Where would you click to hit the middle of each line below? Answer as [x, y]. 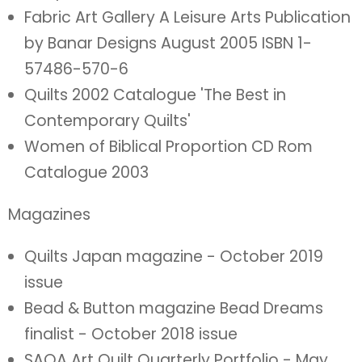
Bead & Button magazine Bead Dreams [174, 308]
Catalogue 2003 [86, 173]
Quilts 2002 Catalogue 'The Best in [155, 95]
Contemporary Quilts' [107, 121]
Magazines [49, 215]
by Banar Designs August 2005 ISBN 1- [168, 43]
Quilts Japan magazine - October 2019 [174, 257]
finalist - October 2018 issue [131, 334]
